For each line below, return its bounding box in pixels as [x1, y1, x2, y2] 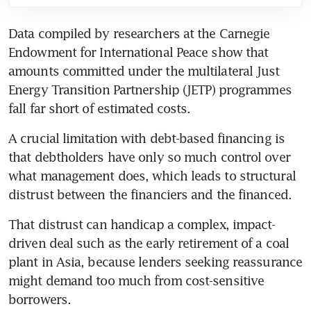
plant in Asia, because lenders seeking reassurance [8, 253, 303, 269]
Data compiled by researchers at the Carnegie [8, 25, 270, 41]
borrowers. [8, 291, 71, 307]
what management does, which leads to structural [8, 167, 296, 183]
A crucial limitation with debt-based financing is [8, 130, 285, 146]
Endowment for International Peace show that [8, 44, 269, 60]
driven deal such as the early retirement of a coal [8, 235, 289, 251]
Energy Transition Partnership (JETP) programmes [8, 81, 292, 97]
